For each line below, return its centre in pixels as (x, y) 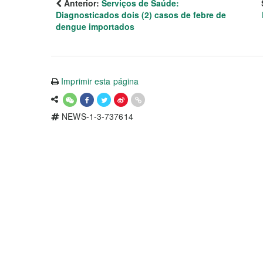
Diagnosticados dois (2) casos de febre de (141, 14)
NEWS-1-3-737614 (96, 116)
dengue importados (95, 26)
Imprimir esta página (100, 81)
